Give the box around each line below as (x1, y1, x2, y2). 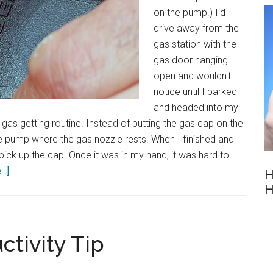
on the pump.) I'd (154, 7, 225, 18)
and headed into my (154, 102, 238, 113)
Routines (9, 196, 46, 208)
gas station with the (154, 38, 236, 50)
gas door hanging (154, 54, 228, 66)
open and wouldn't (154, 70, 231, 82)
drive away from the (154, 23, 239, 34)
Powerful (9, 180, 48, 192)
